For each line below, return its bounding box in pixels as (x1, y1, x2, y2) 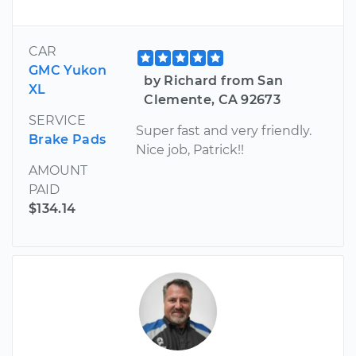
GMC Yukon (29, 62, 106, 78)
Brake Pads (29, 131, 106, 147)
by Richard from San (144, 72, 284, 88)
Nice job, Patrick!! (136, 141, 245, 157)
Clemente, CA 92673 (144, 91, 281, 107)
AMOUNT (29, 162, 87, 178)
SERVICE (29, 112, 86, 128)
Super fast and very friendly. (136, 122, 312, 138)
